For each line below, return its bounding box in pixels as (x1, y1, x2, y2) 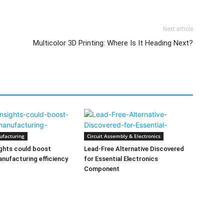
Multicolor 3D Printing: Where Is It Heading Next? (33, 38, 193, 47)
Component (84, 165, 119, 172)
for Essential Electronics (84, 155, 158, 162)
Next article (163, 25, 193, 32)
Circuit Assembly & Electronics (87, 132, 160, 139)
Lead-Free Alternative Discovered (84, 145, 184, 152)
